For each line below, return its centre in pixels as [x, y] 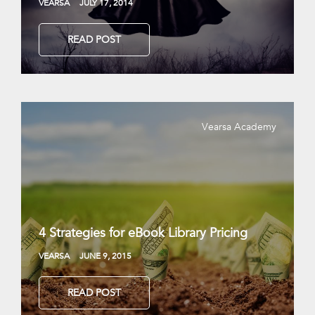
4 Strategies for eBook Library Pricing [143, 232]
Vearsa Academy [239, 126]
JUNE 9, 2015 [105, 255]
